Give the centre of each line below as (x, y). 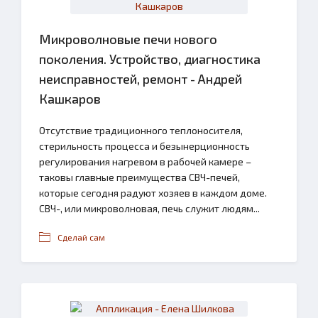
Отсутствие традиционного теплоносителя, (141, 130)
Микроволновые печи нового (128, 39)
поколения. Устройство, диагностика (150, 59)
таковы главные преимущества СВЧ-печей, (139, 177)
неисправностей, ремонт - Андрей (141, 79)
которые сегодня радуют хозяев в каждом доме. (153, 193)
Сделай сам (81, 237)
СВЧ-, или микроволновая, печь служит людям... (149, 208)
